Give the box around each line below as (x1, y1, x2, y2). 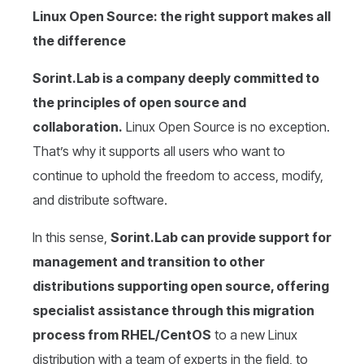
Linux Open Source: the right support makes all (32, 8, 331, 25)
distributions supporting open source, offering (32, 278, 329, 295)
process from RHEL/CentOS (32, 327, 211, 344)
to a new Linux (211, 327, 297, 344)
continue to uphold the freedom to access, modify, (32, 167, 323, 184)
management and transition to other (32, 253, 265, 271)
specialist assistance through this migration (32, 302, 314, 319)
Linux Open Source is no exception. (123, 119, 330, 136)
